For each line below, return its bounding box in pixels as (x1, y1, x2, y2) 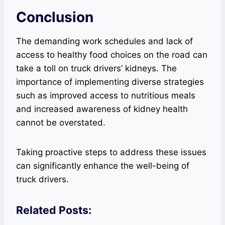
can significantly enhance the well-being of (16, 160, 189, 171)
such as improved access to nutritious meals (16, 90, 195, 100)
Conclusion (16, 8, 93, 26)
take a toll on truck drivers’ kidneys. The (16, 63, 177, 73)
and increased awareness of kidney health (16, 103, 188, 114)
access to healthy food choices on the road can (16, 49, 207, 60)
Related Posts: (16, 203, 91, 216)
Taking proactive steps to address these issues (16, 147, 206, 157)
